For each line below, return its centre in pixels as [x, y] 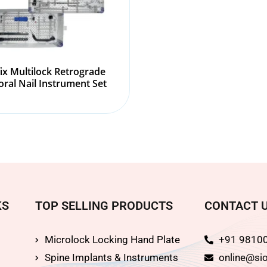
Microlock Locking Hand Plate [113, 240]
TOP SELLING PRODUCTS [104, 206]
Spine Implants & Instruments [112, 258]
